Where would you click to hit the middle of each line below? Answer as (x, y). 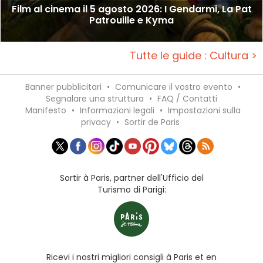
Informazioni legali (117, 110)
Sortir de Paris (152, 122)
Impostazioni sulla (204, 110)
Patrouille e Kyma (131, 20)
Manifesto (46, 110)
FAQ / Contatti (187, 98)
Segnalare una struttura (95, 98)
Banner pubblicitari (63, 87)
